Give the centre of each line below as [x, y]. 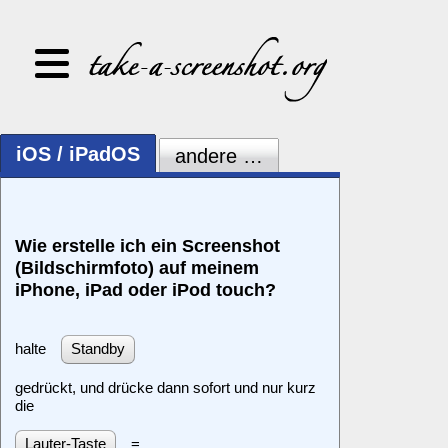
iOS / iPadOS [78, 154]
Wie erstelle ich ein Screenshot [147, 245]
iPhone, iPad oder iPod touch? [145, 289]
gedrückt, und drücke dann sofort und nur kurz [165, 387]
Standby [98, 349]
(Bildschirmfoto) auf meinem [137, 267]
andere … [218, 156]
